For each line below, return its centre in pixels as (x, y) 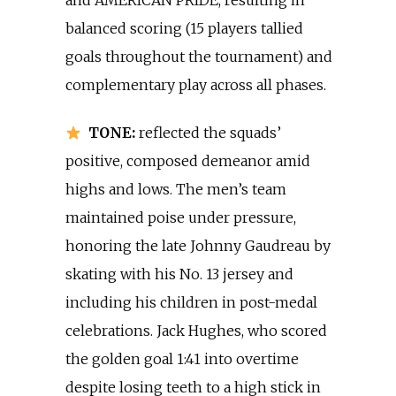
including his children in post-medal (191, 302)
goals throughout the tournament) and (199, 57)
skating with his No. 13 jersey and (179, 274)
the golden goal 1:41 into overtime (182, 359)
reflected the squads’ (210, 133)
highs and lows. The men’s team (176, 189)
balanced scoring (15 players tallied (184, 28)
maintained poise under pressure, (181, 217)
